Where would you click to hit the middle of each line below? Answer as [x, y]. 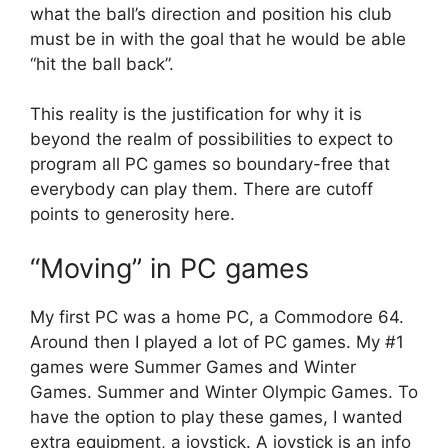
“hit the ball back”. [102, 63]
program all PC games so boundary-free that [210, 164]
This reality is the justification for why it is [196, 114]
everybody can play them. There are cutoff [201, 189]
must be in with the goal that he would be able [218, 38]
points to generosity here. [132, 214]
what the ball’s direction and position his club [211, 13]
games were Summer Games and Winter [193, 366]
